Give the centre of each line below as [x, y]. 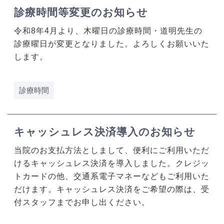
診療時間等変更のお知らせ [81, 12]
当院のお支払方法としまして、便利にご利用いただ [112, 150]
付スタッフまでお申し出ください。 [82, 202]
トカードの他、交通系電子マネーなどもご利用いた [112, 176]
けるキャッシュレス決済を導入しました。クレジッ [112, 163]
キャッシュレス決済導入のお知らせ [105, 132]
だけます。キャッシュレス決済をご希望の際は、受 [112, 189]
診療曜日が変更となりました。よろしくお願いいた [112, 44]
